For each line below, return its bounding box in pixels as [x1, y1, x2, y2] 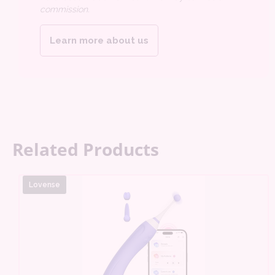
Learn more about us [50, 35, 149, 47]
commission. [40, 4, 89, 15]
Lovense [29, 180, 60, 190]
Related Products [12, 137, 159, 161]
